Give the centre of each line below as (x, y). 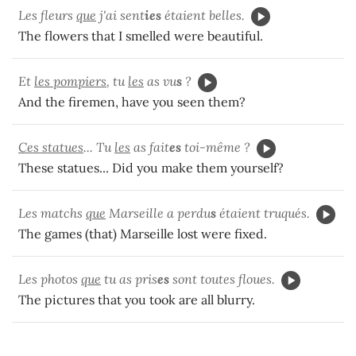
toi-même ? (216, 147)
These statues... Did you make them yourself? (151, 168)
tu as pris (129, 279)
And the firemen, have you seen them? (132, 102)
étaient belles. (203, 15)
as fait (150, 147)
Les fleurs (47, 15)
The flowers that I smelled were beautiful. (141, 36)
